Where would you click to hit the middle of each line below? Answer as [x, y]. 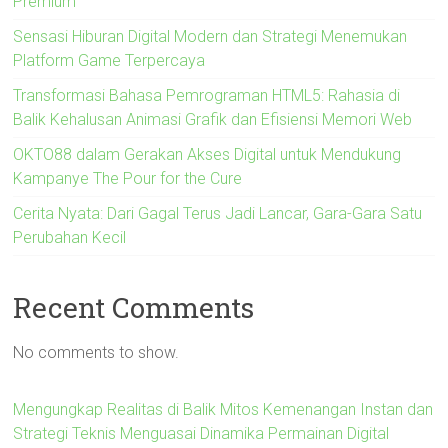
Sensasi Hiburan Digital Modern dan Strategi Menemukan [210, 36]
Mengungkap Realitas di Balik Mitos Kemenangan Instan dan [223, 409]
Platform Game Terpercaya [109, 60]
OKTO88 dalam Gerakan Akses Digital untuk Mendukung [207, 154]
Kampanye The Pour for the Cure [128, 178]
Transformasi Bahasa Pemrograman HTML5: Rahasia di [207, 95]
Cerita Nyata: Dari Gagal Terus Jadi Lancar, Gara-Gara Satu [218, 213]
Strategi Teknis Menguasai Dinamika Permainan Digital [201, 433]
